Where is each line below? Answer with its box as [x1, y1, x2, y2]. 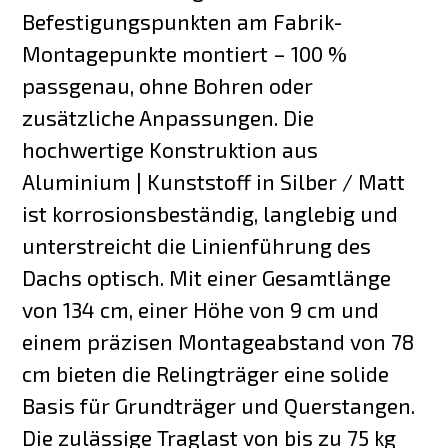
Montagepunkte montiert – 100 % [22, 40, 348, 66]
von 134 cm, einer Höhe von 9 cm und [22, 296, 380, 322]
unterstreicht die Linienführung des [22, 232, 372, 258]
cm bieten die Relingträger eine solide [22, 360, 390, 386]
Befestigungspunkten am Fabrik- [22, 8, 344, 34]
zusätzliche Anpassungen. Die [22, 104, 315, 130]
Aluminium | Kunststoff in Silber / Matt [22, 168, 406, 194]
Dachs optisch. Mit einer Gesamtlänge [22, 264, 392, 290]
